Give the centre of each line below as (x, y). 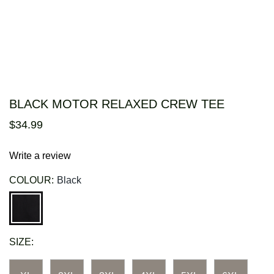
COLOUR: (31, 180)
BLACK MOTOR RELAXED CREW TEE (117, 104)
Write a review (40, 156)
